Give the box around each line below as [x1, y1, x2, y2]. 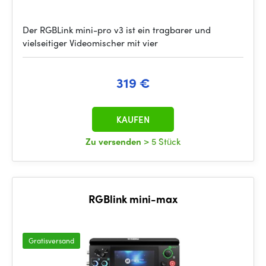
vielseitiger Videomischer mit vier [23, 36, 158, 49]
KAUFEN [116, 113, 150, 126]
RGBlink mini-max [88, 191, 178, 206]
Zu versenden [85, 135, 144, 148]
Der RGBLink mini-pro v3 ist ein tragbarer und [23, 23, 211, 36]
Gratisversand [28, 235, 74, 246]
